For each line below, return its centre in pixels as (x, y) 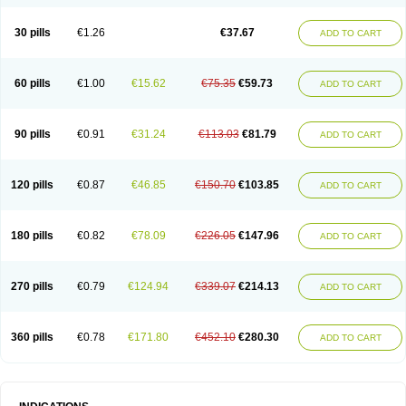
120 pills (32, 185)
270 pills (32, 286)
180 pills (32, 236)
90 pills (32, 134)
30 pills (32, 33)
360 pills (32, 337)
